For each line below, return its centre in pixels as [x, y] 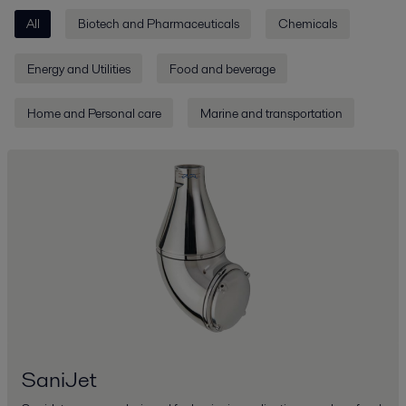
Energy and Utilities [78, 68]
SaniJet [59, 380]
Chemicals [307, 24]
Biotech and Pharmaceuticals [158, 24]
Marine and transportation [271, 113]
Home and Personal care [94, 113]
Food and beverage [222, 68]
